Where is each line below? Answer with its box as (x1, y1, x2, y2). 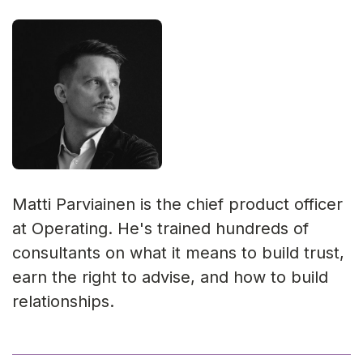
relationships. (12, 292, 114, 312)
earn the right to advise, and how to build (12, 267, 328, 288)
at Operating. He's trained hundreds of (12, 219, 309, 239)
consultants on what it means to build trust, (12, 243, 344, 263)
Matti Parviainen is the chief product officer (12, 194, 343, 215)
